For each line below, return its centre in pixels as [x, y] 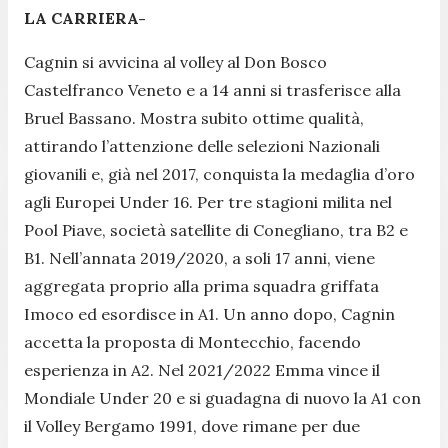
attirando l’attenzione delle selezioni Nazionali [202, 145]
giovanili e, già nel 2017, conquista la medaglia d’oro [219, 173]
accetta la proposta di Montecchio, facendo [192, 341]
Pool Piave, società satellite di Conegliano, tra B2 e [216, 229]
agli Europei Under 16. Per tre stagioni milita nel [208, 201]
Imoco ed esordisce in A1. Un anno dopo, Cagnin [209, 313]
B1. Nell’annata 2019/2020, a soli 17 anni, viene [199, 257]
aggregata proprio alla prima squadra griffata [201, 285]
